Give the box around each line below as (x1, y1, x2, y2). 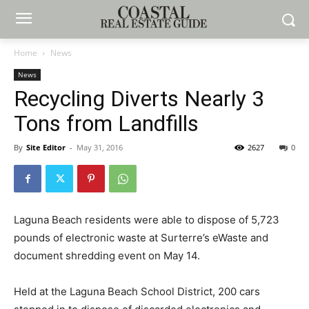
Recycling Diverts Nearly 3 (14, 86, 264, 112)
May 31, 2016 (77, 142, 123, 152)
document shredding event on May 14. (14, 249, 200, 262)
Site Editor (26, 142, 66, 152)
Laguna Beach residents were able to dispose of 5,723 (14, 213, 279, 226)
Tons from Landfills (14, 110, 199, 137)
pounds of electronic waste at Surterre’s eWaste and (14, 231, 268, 244)
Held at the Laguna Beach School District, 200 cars (14, 285, 260, 298)
